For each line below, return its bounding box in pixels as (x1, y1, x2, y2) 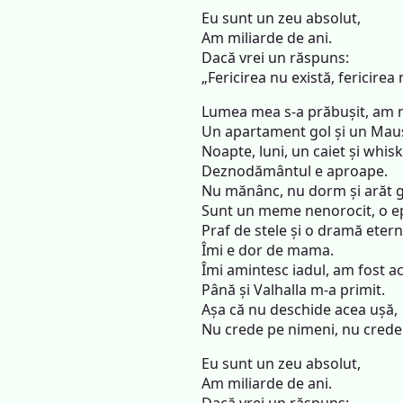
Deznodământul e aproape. (201, 161, 388, 181)
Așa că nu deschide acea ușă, (201, 300, 398, 319)
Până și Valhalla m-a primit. (201, 280, 385, 300)
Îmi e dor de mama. (201, 240, 334, 260)
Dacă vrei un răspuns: (201, 48, 349, 67)
